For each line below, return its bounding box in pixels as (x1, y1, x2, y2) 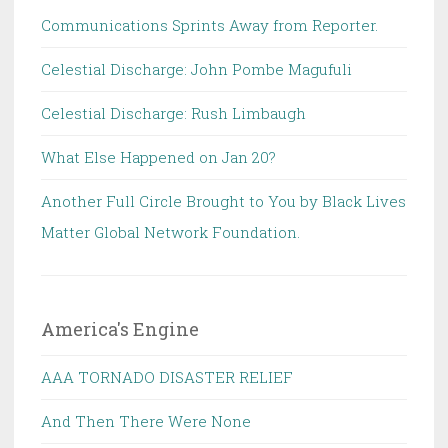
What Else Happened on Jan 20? (41, 147, 276, 168)
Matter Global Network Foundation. (41, 222, 300, 243)
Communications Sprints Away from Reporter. (41, 15, 378, 36)
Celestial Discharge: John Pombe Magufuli (41, 59, 352, 80)
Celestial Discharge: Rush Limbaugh (41, 103, 306, 124)
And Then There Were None (41, 411, 251, 432)
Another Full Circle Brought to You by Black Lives (41, 191, 406, 212)
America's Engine (41, 317, 199, 342)
